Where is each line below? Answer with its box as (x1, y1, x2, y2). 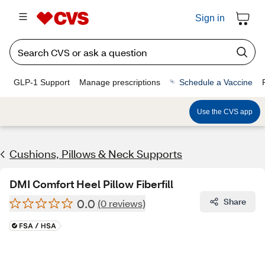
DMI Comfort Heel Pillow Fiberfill (9, 177, 173, 191)
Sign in (195, 13, 225, 23)
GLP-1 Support (14, 77, 70, 87)
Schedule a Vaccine (179, 77, 253, 87)
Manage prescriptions (79, 77, 160, 87)
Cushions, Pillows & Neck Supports (9, 147, 182, 161)
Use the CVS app (197, 107, 253, 116)
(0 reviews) (98, 197, 146, 209)
